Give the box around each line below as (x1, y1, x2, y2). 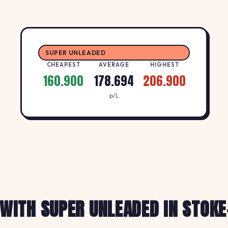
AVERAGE (99, 61, 129, 68)
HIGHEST (150, 61, 179, 68)
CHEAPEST (46, 61, 80, 68)
